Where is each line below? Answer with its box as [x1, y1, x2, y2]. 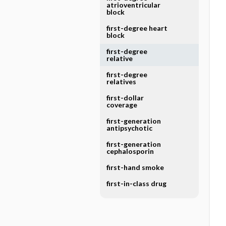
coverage [106, 100, 137, 109]
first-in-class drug [106, 179, 166, 188]
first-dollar [106, 93, 144, 102]
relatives [106, 77, 136, 86]
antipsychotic [106, 124, 152, 132]
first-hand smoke [106, 163, 164, 172]
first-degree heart [106, 24, 167, 32]
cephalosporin [106, 147, 154, 155]
